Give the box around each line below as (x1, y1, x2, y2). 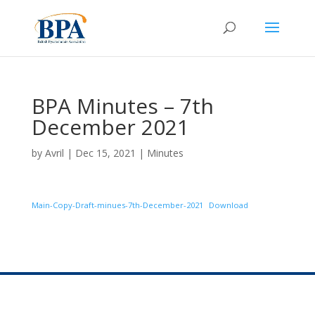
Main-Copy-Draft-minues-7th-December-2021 (31, 200, 203, 210)
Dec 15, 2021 (75, 146, 136, 160)
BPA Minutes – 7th (31, 91, 214, 120)
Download (209, 200, 249, 210)
